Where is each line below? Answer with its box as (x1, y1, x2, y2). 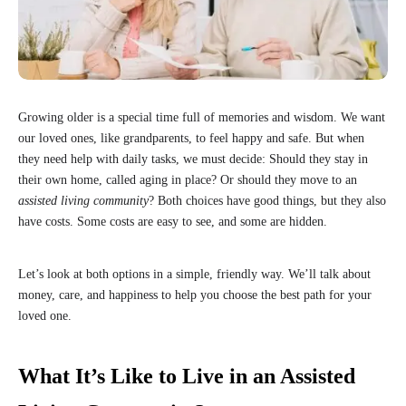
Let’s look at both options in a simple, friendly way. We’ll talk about (18, 267, 371, 282)
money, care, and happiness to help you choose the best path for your (18, 288, 372, 303)
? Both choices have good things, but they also (149, 194, 386, 208)
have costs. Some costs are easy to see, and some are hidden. (18, 215, 327, 229)
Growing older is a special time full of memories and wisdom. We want (18, 111, 385, 125)
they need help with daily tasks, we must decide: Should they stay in (18, 152, 368, 167)
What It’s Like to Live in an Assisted (18, 364, 355, 389)
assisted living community (18, 194, 149, 208)
